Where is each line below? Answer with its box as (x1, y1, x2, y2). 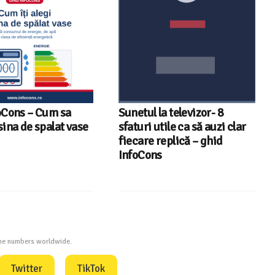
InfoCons (118, 148, 162, 163)
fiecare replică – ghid (118, 134, 223, 149)
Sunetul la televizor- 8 (118, 106, 224, 121)
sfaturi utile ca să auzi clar (118, 120, 246, 135)
